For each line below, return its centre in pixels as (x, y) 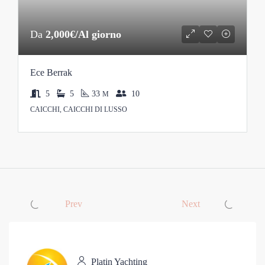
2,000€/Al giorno (83, 35)
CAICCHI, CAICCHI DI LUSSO (79, 110)
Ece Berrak (51, 73)
